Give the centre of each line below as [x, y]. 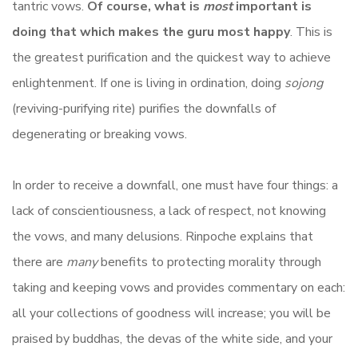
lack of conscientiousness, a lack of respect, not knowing [169, 211]
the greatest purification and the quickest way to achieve [171, 57]
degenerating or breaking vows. [99, 134]
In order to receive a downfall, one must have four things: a [175, 185]
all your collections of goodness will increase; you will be [171, 313]
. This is [311, 32]
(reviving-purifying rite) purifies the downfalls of [144, 108]
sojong [304, 83]
